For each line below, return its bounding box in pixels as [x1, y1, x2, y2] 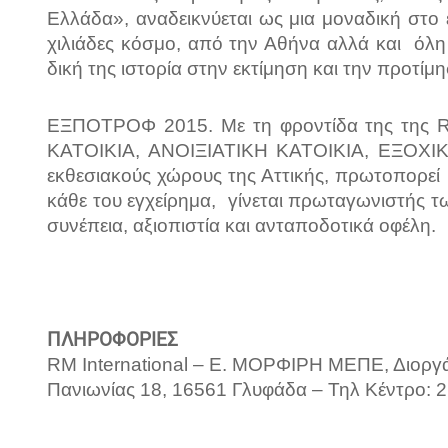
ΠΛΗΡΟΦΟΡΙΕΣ [47, 329, 178, 352]
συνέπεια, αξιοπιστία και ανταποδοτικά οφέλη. [47, 215, 436, 237]
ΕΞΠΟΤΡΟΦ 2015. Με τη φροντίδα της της [47, 115, 438, 137]
